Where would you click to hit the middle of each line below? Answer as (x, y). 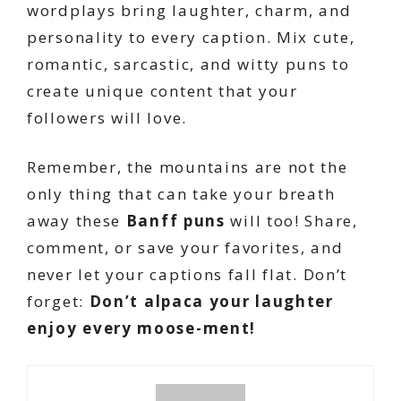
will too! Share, (291, 221)
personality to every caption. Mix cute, (191, 37)
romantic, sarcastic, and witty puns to (188, 64)
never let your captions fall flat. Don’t (188, 275)
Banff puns (175, 221)
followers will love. (107, 117)
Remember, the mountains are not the (188, 167)
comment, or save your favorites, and (185, 248)
